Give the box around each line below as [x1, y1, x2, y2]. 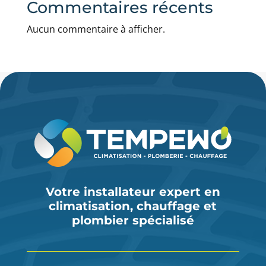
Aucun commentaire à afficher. [26, 22, 165, 36]
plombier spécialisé [71, 213, 194, 227]
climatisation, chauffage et [49, 198, 217, 213]
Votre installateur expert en [45, 184, 220, 199]
